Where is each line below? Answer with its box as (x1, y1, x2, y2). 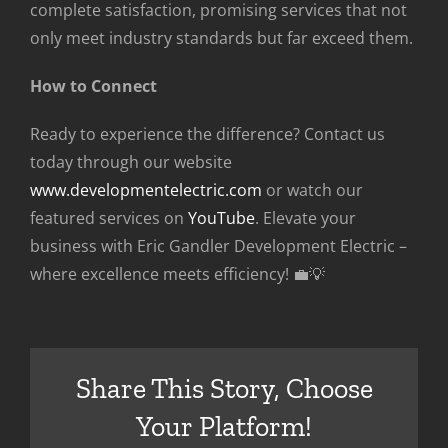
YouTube (188, 207, 255, 230)
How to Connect (30, 75, 157, 98)
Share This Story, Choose (75, 371, 373, 405)
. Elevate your (255, 207, 356, 230)
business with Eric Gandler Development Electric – (30, 235, 407, 258)
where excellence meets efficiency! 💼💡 (30, 263, 325, 286)
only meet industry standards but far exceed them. (30, 27, 413, 50)
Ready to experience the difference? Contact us (30, 123, 385, 146)
